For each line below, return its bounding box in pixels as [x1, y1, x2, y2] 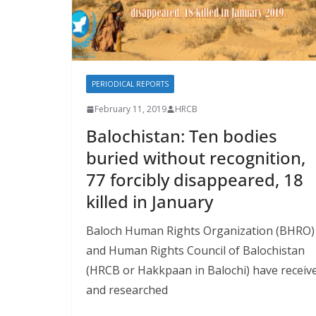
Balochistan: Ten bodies [86, 124, 277, 148]
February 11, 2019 [95, 103, 166, 116]
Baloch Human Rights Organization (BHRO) [86, 223, 315, 239]
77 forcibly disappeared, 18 [86, 168, 303, 192]
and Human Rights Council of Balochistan [86, 243, 305, 259]
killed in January [86, 190, 213, 214]
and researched [86, 282, 168, 298]
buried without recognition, [86, 146, 305, 170]
